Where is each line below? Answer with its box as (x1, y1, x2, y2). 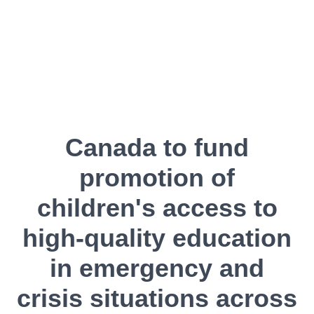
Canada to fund (65, 133, 249, 162)
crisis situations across (17, 284, 297, 313)
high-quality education (22, 224, 292, 252)
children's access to (36, 193, 278, 222)
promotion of (79, 163, 235, 192)
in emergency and (50, 254, 264, 282)
